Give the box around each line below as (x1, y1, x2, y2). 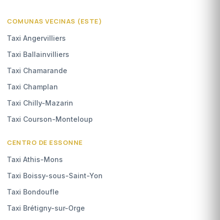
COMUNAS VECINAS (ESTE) (7, 16, 102, 26)
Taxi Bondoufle (7, 187, 59, 196)
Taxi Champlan (7, 82, 58, 91)
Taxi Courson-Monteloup (7, 114, 93, 123)
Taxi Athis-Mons (7, 155, 63, 164)
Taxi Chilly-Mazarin (7, 98, 73, 107)
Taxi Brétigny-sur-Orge (7, 203, 85, 212)
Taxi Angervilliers (7, 33, 66, 42)
